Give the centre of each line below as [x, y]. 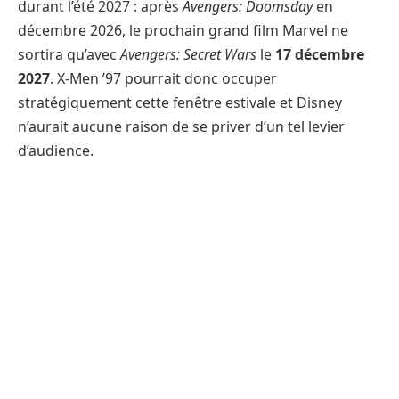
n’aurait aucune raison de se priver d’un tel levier [181, 126]
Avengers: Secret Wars [188, 54]
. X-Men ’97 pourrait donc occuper [163, 78]
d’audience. [56, 150]
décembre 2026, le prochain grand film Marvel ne [183, 30]
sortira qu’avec [69, 54]
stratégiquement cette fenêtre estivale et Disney [180, 102]
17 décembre [320, 54]
